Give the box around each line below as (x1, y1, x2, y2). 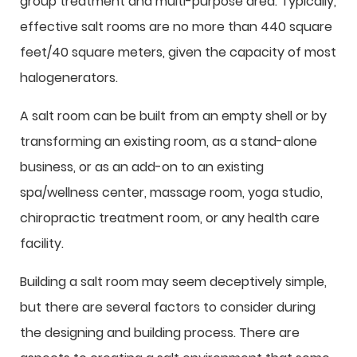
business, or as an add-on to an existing (20, 158, 264, 176)
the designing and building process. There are (20, 324, 300, 342)
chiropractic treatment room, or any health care (20, 209, 320, 227)
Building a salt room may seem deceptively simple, (20, 273, 327, 291)
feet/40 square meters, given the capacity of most (20, 43, 336, 61)
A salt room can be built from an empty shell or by (20, 107, 327, 125)
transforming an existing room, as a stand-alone (20, 132, 317, 151)
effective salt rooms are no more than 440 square (20, 18, 332, 36)
